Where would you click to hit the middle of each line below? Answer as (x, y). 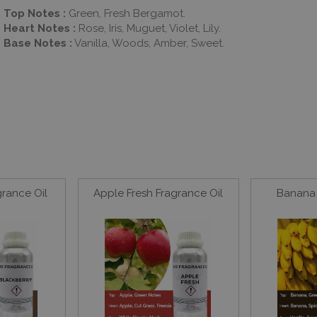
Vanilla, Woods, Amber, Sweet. (148, 43)
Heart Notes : (40, 28)
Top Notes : (35, 13)
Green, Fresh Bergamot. (126, 13)
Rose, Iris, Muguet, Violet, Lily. (148, 28)
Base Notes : (38, 43)
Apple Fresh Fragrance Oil (158, 193)
